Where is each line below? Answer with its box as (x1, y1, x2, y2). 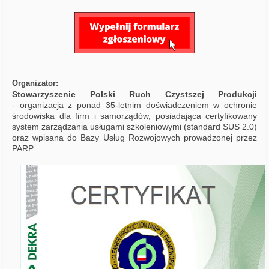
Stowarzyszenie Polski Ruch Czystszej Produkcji (12, 89, 257, 100)
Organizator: (12, 79, 58, 88)
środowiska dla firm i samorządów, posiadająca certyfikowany (12, 111, 257, 121)
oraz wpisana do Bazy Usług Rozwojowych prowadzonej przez (12, 133, 257, 143)
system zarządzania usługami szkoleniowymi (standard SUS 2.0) (12, 122, 257, 132)
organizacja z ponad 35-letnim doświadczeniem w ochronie (19, 100, 258, 110)
